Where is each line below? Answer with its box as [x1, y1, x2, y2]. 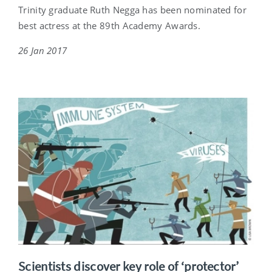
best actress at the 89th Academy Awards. [18, 19, 200, 32]
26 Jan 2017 [18, 44, 67, 57]
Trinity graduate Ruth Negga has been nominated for [18, 4, 246, 16]
